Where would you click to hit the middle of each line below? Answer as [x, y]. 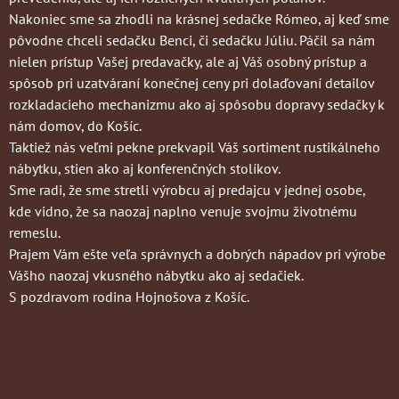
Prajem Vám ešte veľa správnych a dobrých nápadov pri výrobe [197, 254]
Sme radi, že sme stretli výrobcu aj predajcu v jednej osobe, [187, 190]
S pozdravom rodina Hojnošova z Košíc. [129, 297]
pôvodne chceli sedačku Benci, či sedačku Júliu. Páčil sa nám [192, 41]
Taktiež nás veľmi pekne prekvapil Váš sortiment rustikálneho [195, 147]
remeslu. [35, 233]
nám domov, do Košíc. [75, 126]
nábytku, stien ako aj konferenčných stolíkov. [145, 169]
